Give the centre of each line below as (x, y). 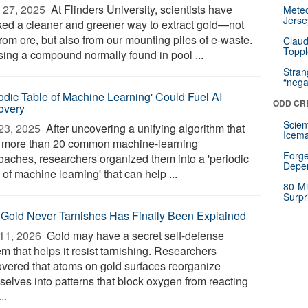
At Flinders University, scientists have (141, 9)
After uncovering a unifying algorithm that (144, 128)
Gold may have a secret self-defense (134, 235)
